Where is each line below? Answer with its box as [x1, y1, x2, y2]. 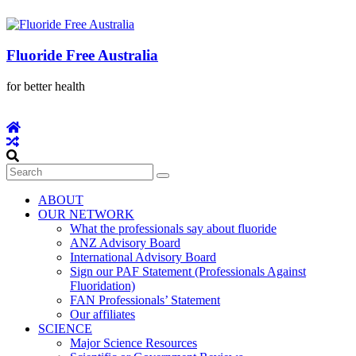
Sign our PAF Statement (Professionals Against [70, 264, 306, 278]
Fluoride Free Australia [6, 46, 158, 64]
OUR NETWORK [38, 207, 134, 221]
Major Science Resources [70, 335, 197, 350]
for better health [6, 79, 85, 93]
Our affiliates [70, 307, 135, 321]
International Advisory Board [70, 250, 216, 264]
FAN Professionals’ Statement [70, 292, 220, 307]
